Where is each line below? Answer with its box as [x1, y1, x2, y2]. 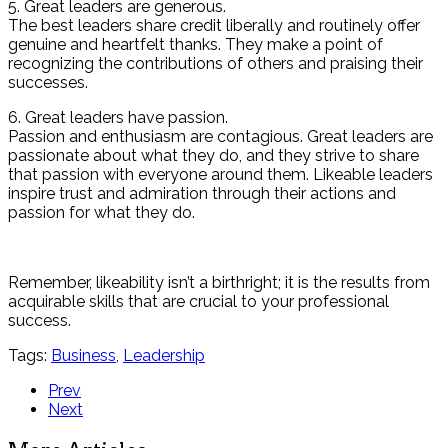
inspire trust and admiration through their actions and [8, 183, 396, 203]
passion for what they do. [8, 202, 195, 222]
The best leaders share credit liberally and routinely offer [8, 15, 420, 35]
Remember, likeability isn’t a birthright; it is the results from [8, 272, 430, 292]
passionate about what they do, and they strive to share [8, 145, 419, 165]
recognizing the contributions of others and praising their [8, 53, 423, 73]
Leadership [123, 345, 205, 365]
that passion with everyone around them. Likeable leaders [8, 164, 433, 184]
